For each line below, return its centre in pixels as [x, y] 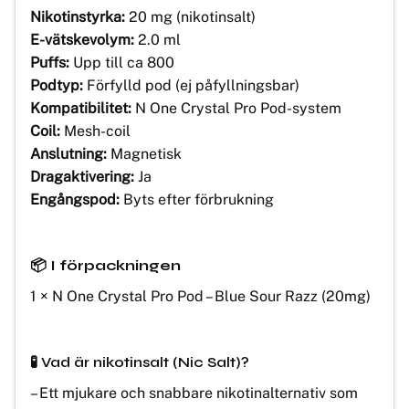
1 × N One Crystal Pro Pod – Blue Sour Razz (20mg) [200, 296]
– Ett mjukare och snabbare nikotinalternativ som [194, 393]
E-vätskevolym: [82, 39]
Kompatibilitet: [81, 108]
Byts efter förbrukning [197, 199]
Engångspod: [75, 199]
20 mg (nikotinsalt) [190, 16]
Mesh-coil [95, 131]
